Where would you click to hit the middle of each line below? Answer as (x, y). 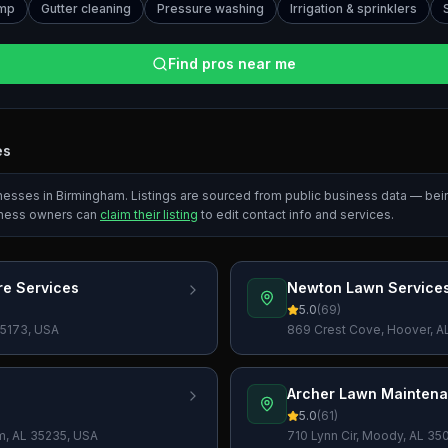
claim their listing (149, 214)
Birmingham (90, 195)
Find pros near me (232, 63)
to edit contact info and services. (296, 214)
